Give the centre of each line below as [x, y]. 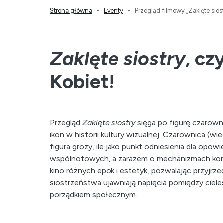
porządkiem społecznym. [95, 194]
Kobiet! [82, 81]
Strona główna [71, 11]
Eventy [113, 11]
